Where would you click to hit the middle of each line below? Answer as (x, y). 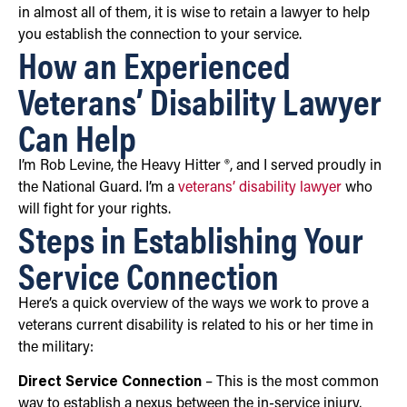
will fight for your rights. (94, 209)
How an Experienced (154, 64)
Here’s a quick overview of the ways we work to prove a (194, 304)
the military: (56, 347)
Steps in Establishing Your (191, 238)
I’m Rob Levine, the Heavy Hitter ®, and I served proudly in (200, 166)
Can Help (77, 136)
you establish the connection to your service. (160, 35)
